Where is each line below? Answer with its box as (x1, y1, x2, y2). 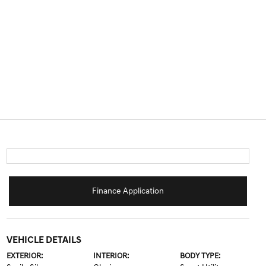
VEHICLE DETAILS (6, 236, 81, 245)
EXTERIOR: (6, 252, 43, 260)
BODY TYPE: (180, 252, 221, 260)
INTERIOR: (93, 252, 129, 260)
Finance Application (91, 186, 164, 196)
